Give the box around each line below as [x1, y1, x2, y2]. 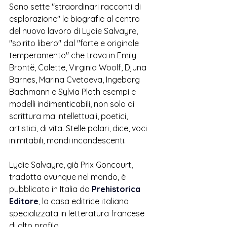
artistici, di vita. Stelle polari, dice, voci [9, 123, 149, 133]
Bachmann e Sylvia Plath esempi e [9, 87, 138, 97]
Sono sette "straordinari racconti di [9, 2, 143, 12]
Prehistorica [92, 184, 140, 194]
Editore [9, 196, 39, 206]
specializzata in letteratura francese [9, 208, 146, 218]
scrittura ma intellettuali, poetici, [9, 111, 130, 121]
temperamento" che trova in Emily [9, 50, 138, 60]
